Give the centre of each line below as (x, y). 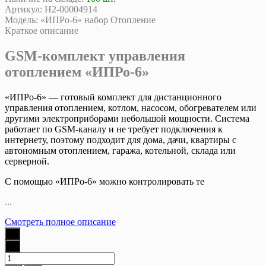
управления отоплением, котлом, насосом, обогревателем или (131, 107)
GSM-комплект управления (95, 56)
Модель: (21, 20)
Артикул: (23, 9)
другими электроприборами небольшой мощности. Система (127, 118)
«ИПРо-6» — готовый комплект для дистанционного (113, 97)
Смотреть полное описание (60, 221)
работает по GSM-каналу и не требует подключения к (114, 129)
